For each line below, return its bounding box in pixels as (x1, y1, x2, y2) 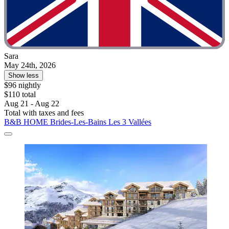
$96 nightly (4, 80, 41, 89)
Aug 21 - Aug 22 (4, 99, 59, 108)
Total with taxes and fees (4, 108, 84, 117)
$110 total (4, 89, 36, 99)
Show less (8, 71, 39, 79)
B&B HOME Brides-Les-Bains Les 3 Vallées (4, 117, 151, 126)
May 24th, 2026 (4, 60, 56, 70)
